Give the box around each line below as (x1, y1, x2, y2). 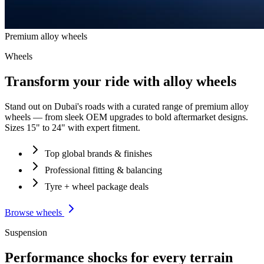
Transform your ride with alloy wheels (5, 74, 236, 90)
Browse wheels (5, 207, 64, 217)
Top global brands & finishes (45, 148, 152, 159)
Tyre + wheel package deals (45, 181, 148, 192)
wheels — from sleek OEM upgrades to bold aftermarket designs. (5, 112, 248, 122)
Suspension (5, 227, 47, 237)
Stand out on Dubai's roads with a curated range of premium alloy (5, 101, 249, 111)
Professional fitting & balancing (45, 165, 162, 175)
